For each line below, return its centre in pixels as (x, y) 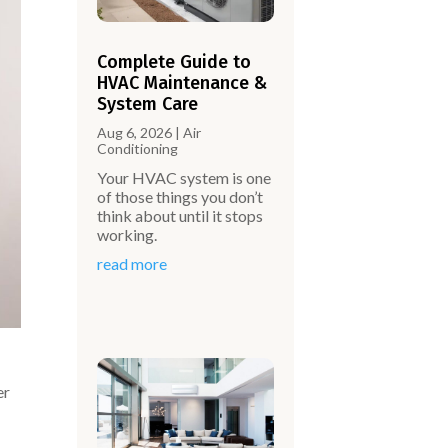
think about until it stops (180, 215)
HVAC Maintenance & (182, 82)
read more (132, 263)
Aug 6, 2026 (135, 132)
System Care (148, 103)
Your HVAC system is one (184, 177)
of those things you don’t (180, 196)
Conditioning (138, 148)
